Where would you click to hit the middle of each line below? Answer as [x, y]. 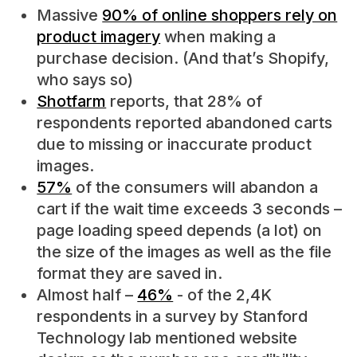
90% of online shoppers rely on [220, 15]
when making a [218, 36]
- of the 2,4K [223, 294]
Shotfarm [72, 101]
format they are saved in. [130, 273]
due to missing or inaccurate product [175, 144]
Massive [70, 15]
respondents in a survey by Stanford [173, 316]
